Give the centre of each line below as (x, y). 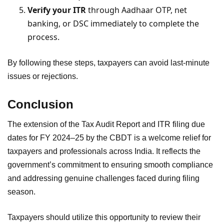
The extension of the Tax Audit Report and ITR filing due (106, 124)
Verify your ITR (57, 10)
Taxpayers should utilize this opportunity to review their (104, 217)
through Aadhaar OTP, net (136, 10)
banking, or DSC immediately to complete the (113, 23)
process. (43, 37)
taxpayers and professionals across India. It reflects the (104, 151)
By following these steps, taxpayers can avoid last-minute (108, 62)
